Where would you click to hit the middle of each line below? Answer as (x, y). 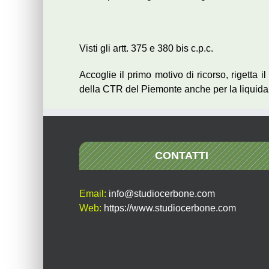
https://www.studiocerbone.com (170, 208)
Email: (94, 194)
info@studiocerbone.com (162, 194)
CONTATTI (181, 156)
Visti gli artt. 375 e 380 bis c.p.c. (146, 49)
